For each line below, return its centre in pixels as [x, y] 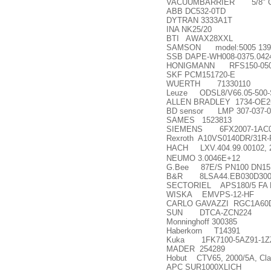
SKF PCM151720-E [201, 75]
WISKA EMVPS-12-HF [210, 194]
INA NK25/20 [189, 29]
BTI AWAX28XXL [200, 38]
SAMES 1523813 [199, 120]
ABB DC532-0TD [196, 11]
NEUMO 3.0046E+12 [203, 158]
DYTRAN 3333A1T [199, 20]
